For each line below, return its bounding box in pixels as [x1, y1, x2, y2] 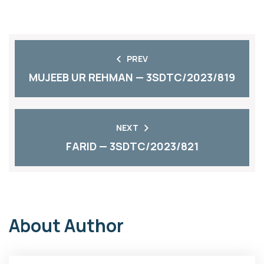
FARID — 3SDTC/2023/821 [65, 139, 199, 153]
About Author [9, 213, 124, 237]
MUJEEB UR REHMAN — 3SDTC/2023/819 [29, 70, 235, 84]
